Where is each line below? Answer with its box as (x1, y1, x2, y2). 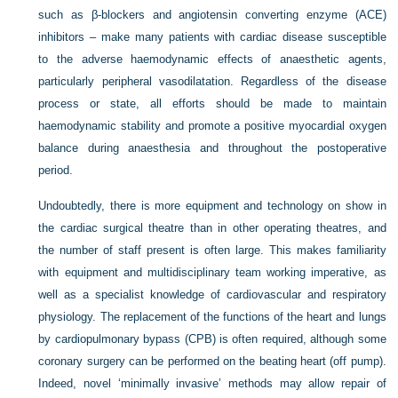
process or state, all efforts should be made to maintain (38, 97, 386, 110)
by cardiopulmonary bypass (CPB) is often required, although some (38, 332, 386, 346)
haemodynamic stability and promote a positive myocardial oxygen (38, 119, 386, 132)
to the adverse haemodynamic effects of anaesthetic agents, (38, 52, 386, 66)
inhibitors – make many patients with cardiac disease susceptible (38, 30, 386, 44)
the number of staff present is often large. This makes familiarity (38, 243, 386, 257)
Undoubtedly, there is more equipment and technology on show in (38, 199, 386, 212)
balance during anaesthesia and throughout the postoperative (38, 141, 386, 155)
